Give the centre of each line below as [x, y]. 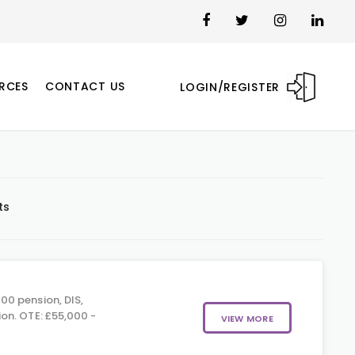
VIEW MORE [247, 319]
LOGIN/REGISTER [230, 87]
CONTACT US [85, 86]
